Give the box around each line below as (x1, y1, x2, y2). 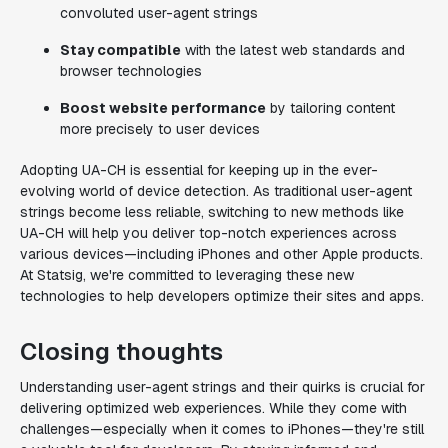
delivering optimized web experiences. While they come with (20, 399, 407, 417)
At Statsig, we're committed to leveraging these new (20, 266, 354, 284)
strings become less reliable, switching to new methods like (20, 203, 404, 221)
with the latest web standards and (181, 41, 405, 59)
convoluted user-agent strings (60, 4, 258, 22)
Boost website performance (60, 99, 266, 117)
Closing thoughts (20, 336, 223, 367)
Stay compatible (60, 41, 181, 59)
